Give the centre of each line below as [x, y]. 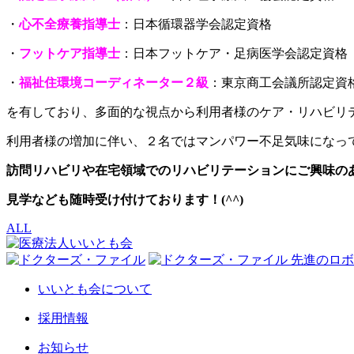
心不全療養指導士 [70, 24]
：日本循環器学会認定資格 [196, 24]
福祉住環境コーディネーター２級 [114, 82]
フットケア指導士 [70, 53]
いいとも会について [95, 288]
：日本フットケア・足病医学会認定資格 [234, 53]
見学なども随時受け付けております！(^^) [125, 199]
